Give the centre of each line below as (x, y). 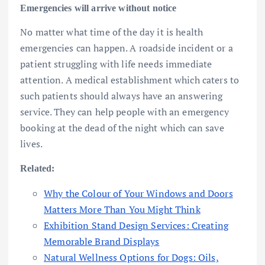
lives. (31, 143)
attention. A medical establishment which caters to (130, 80)
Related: (38, 168)
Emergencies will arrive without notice (98, 8)
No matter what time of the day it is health (112, 32)
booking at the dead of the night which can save (122, 127)
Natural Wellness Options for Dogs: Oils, (131, 257)
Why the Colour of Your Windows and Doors (138, 193)
